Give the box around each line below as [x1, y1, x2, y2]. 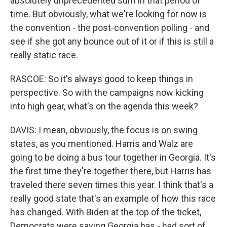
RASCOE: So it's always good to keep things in [10, 73, 193, 84]
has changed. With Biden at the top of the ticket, [10, 207, 201, 217]
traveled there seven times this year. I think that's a [10, 179, 213, 190]
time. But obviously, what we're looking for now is [10, 9, 207, 19]
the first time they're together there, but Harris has [10, 166, 211, 176]
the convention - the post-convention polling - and [10, 22, 209, 33]
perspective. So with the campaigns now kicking [10, 87, 204, 98]
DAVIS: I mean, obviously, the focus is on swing [10, 125, 198, 135]
